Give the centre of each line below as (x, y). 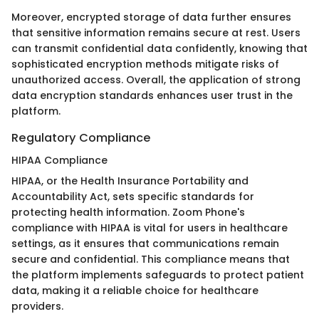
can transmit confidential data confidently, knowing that (159, 49)
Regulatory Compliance (81, 138)
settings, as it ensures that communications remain (145, 244)
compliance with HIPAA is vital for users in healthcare (150, 228)
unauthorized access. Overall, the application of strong (156, 80)
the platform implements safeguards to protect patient (158, 275)
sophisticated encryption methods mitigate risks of (145, 64)
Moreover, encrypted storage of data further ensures (151, 17)
